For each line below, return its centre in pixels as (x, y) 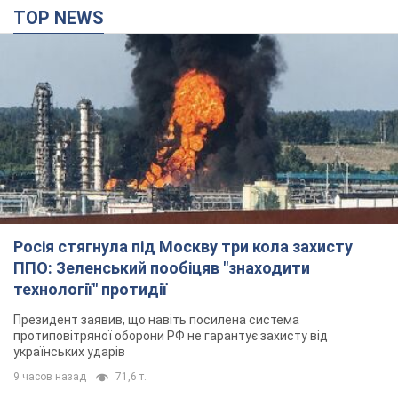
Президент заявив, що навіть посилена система (156, 320)
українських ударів (69, 352)
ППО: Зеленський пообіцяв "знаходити (162, 268)
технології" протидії (90, 290)
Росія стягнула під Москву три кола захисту (183, 247)
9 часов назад (50, 377)
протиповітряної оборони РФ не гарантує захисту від (171, 336)
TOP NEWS (65, 18)
